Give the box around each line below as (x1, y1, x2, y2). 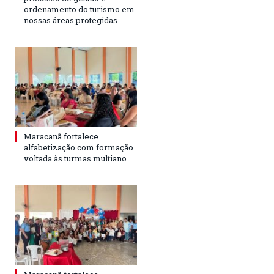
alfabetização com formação (24, 141, 133, 153)
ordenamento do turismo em (24, 3, 135, 15)
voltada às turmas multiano (24, 152, 127, 164)
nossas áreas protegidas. (24, 14, 119, 26)
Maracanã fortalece (24, 130, 98, 142)
